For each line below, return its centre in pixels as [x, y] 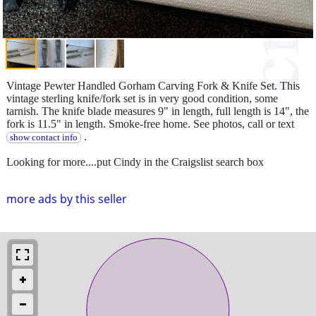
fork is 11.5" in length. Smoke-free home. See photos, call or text [150, 123]
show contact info [43, 137]
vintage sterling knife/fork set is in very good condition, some [142, 98]
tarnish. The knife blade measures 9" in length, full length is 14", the [158, 111]
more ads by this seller [67, 199]
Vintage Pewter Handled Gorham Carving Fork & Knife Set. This [153, 85]
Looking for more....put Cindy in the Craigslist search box [135, 162]
